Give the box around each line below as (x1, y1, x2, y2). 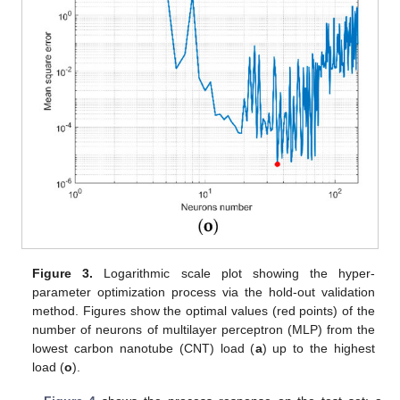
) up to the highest (262, 341, 375, 356)
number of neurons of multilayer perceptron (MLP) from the (32, 322, 375, 337)
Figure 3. (32, 266, 94, 281)
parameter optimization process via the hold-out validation (32, 285, 375, 300)
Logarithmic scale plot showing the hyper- (93, 266, 375, 281)
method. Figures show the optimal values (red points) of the (32, 304, 375, 319)
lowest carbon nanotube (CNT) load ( (32, 341, 255, 356)
